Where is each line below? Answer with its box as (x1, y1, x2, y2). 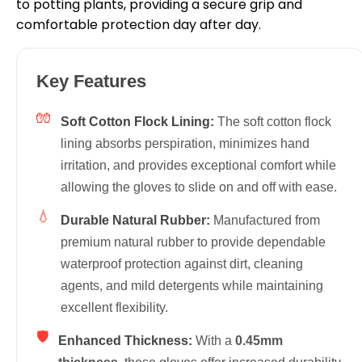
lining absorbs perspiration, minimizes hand (61, 136, 309, 150)
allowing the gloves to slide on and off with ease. (61, 179, 337, 194)
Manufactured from (210, 213, 320, 227)
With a (192, 333, 235, 347)
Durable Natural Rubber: (61, 213, 210, 227)
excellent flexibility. (61, 300, 168, 314)
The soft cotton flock (214, 114, 331, 128)
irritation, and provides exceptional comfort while (61, 158, 336, 172)
